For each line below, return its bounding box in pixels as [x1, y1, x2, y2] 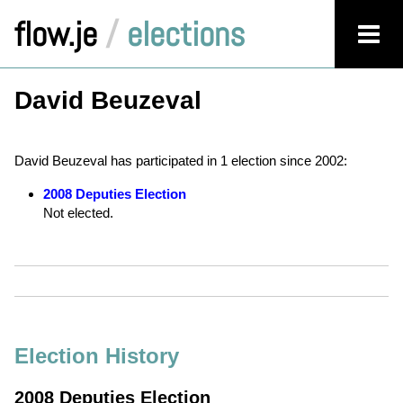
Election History [14, 344, 179, 368]
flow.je [14, 13, 97, 56]
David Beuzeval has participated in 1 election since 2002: [14, 153, 347, 168]
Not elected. [43, 205, 113, 220]
